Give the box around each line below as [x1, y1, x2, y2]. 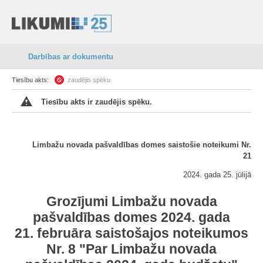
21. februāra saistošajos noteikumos [15, 225, 248, 241]
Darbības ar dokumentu [28, 52, 113, 61]
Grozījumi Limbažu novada [46, 194, 217, 209]
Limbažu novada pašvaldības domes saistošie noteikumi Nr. [32, 140, 251, 149]
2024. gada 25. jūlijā [183, 170, 251, 179]
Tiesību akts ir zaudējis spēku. [41, 97, 152, 106]
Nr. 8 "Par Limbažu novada [46, 241, 217, 257]
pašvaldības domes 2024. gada [33, 210, 230, 225]
